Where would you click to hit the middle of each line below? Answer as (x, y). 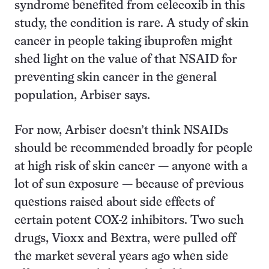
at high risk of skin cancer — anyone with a (131, 167)
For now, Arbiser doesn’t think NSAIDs (121, 131)
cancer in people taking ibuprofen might (123, 42)
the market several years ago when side (121, 257)
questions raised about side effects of (114, 203)
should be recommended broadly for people (134, 149)
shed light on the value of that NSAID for (126, 60)
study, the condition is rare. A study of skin (131, 24)
